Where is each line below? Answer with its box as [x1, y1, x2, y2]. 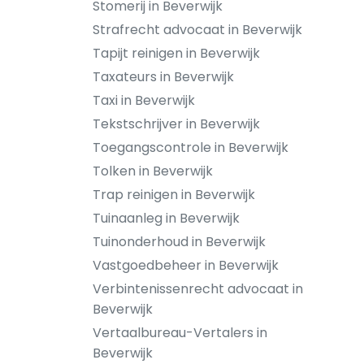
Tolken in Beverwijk [93, 162, 213, 180]
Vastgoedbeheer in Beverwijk [93, 256, 279, 275]
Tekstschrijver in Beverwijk [93, 115, 260, 133]
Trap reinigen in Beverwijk [93, 185, 255, 204]
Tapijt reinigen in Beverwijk [93, 44, 260, 63]
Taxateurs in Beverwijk [93, 67, 234, 86]
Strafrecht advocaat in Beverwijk [93, 20, 302, 39]
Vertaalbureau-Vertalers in [93, 323, 267, 342]
